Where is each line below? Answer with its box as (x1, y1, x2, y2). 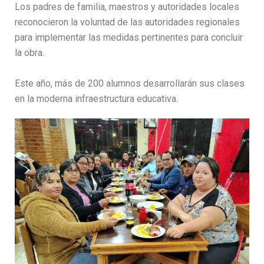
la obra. (15, 47, 44, 58)
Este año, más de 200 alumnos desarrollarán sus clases (15, 77, 245, 89)
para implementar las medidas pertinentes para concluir (15, 31, 243, 43)
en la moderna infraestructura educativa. (15, 93, 178, 104)
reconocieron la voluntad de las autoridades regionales (15, 16, 240, 28)
